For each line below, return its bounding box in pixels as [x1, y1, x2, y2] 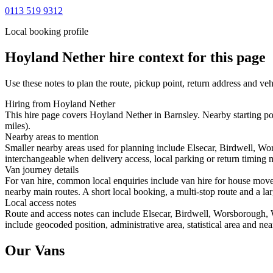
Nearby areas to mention [5, 131, 99, 142]
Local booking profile [5, 26, 88, 37]
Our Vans [5, 242, 65, 258]
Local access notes [5, 197, 76, 208]
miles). [5, 120, 30, 131]
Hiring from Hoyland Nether [5, 98, 115, 109]
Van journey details [5, 164, 79, 175]
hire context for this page [105, 49, 266, 65]
